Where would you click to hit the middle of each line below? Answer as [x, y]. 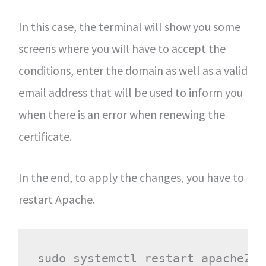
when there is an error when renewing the [121, 114]
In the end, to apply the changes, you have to [131, 177]
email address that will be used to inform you [130, 92]
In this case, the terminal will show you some [129, 26]
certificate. [45, 136]
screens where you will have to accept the [122, 48]
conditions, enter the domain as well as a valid [133, 70]
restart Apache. [56, 199]
